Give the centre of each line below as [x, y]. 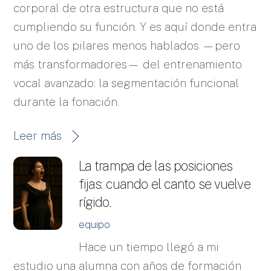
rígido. [94, 202]
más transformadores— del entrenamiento [128, 64]
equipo [94, 224]
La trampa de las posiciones [155, 165]
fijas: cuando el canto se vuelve [164, 184]
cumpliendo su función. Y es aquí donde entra [135, 26]
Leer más [38, 135]
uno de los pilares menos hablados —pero [127, 45]
